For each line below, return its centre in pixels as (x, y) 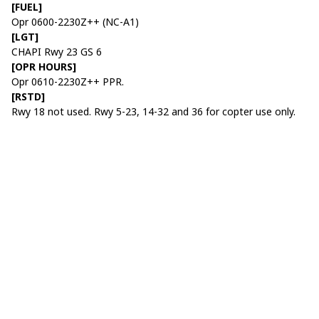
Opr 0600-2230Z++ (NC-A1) (75, 21)
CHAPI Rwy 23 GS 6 (57, 51)
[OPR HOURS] (44, 66)
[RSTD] (28, 96)
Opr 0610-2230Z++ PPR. (68, 81)
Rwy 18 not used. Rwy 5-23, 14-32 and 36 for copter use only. (153, 111)
